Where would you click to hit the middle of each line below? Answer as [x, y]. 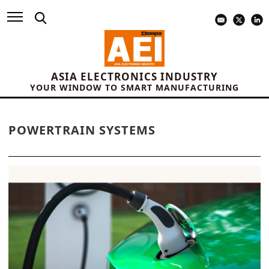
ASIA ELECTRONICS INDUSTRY [134, 77]
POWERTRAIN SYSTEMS [82, 130]
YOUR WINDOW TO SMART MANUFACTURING [134, 88]
